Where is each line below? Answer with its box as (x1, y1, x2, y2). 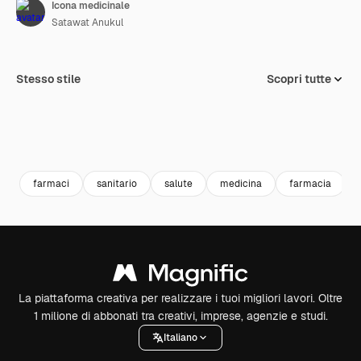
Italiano (164, 330, 197, 344)
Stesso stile (16, 72, 81, 86)
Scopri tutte (267, 72, 331, 86)
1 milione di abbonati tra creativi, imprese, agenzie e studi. (33, 309, 328, 323)
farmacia (289, 176, 331, 190)
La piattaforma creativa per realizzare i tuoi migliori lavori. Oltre (19, 291, 342, 305)
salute (164, 176, 193, 190)
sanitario (97, 176, 137, 190)
